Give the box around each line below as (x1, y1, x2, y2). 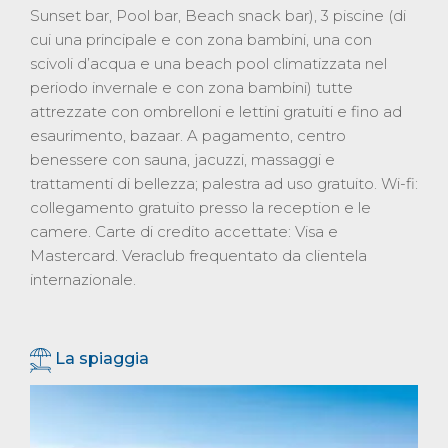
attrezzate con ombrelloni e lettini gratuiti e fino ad (30, 102, 402, 122)
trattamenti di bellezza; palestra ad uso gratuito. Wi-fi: (30, 174, 418, 194)
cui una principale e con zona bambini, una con (30, 30, 372, 50)
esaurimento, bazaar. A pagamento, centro (30, 126, 346, 146)
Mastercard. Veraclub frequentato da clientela (30, 246, 367, 266)
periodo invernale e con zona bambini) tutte (30, 78, 353, 98)
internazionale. (30, 270, 136, 290)
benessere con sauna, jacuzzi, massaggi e (30, 150, 335, 170)
